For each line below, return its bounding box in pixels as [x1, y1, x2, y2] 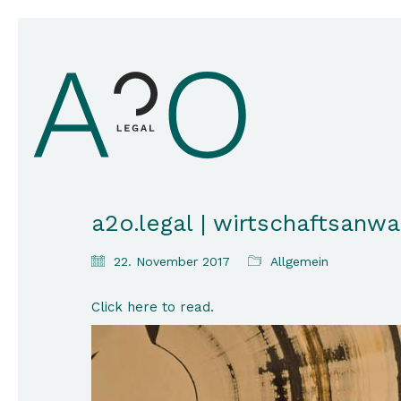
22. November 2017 [114, 254, 230, 269]
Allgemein [270, 254, 328, 269]
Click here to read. [91, 299, 214, 315]
